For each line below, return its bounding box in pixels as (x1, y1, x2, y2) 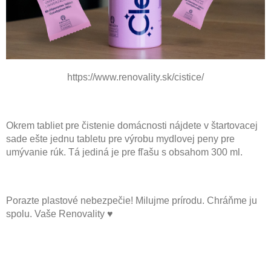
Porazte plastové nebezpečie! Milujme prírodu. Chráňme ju (6, 195, 257, 206)
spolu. (6, 208, 34, 219)
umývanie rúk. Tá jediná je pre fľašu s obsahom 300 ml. (6, 146, 243, 157)
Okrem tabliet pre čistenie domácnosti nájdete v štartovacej (6, 120, 258, 131)
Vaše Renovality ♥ (34, 208, 113, 219)
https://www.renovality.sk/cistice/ (67, 71, 204, 82)
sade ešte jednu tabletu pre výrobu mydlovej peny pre (6, 133, 235, 144)
